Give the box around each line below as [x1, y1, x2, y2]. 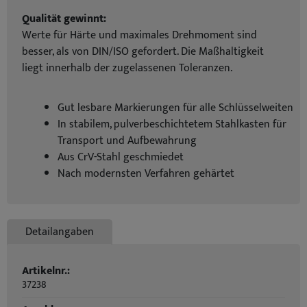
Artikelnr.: [22, 262, 70, 280]
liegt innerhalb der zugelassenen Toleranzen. [22, 59, 232, 77]
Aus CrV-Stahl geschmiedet [58, 148, 184, 167]
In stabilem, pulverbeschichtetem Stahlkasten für [58, 115, 286, 134]
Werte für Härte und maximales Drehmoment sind [22, 26, 257, 45]
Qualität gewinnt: [22, 10, 106, 28]
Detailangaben [25, 223, 94, 241]
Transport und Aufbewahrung [58, 132, 197, 150]
